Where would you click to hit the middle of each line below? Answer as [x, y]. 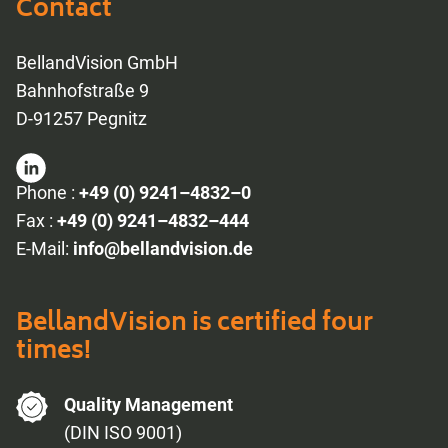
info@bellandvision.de [163, 248]
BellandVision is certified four [194, 324]
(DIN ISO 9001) [123, 432]
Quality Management [148, 404]
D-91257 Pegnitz [81, 118]
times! [53, 352]
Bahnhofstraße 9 [82, 90]
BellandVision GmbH [97, 62]
